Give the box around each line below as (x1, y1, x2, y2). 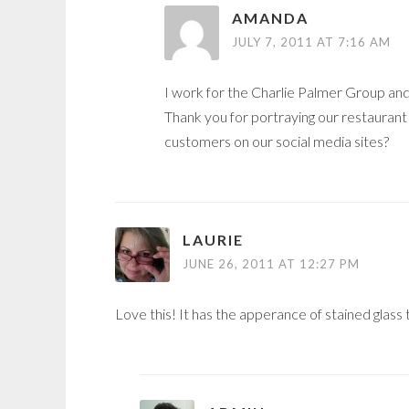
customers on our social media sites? (164, 132, 389, 151)
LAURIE (183, 231, 244, 249)
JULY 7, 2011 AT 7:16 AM (232, 35, 391, 50)
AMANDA (232, 9, 309, 27)
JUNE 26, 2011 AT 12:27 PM (183, 257, 360, 272)
